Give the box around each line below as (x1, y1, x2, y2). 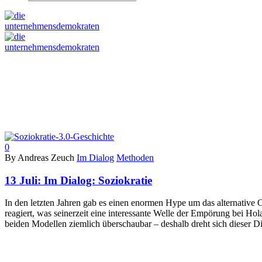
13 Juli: (5, 174, 44, 187)
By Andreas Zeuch (5, 153, 74, 163)
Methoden (116, 153, 154, 163)
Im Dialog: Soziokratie (44, 174, 152, 187)
